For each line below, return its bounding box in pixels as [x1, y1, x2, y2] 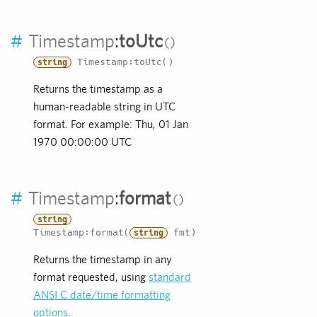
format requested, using [33, 270, 149, 284]
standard [149, 270, 191, 284]
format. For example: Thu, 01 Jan [33, 117, 188, 132]
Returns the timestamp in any [33, 253, 172, 267]
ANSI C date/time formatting [33, 288, 171, 302]
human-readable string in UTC [33, 100, 175, 114]
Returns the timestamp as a [33, 82, 163, 96]
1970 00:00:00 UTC [33, 135, 132, 149]
